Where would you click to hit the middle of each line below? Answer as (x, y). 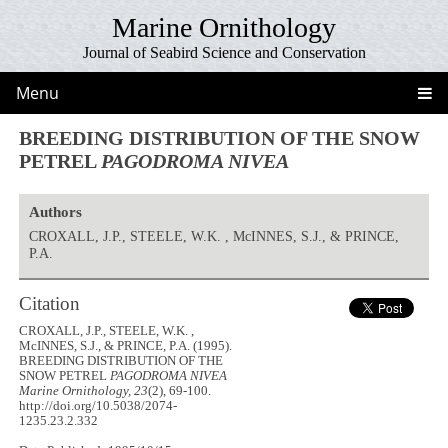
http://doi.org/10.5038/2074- (98, 406)
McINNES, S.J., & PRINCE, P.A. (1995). (126, 346)
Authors (55, 211)
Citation (50, 303)
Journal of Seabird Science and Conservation (224, 52)
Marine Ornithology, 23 (84, 391)
